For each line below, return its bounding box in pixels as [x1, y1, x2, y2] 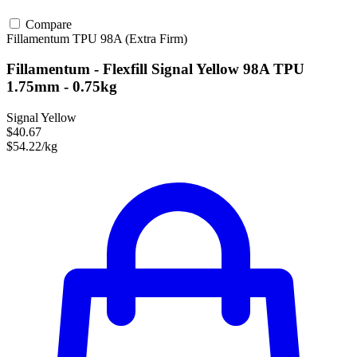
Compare [22, 17, 72, 31]
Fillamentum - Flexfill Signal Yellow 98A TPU [6, 61, 304, 78]
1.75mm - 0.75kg [6, 78, 117, 96]
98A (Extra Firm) [100, 31, 187, 45]
